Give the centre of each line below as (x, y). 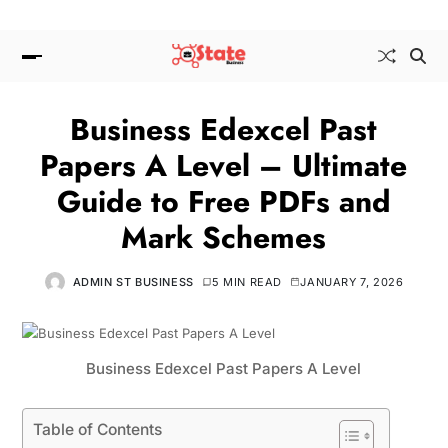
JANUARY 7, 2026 (352, 281)
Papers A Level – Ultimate (224, 165)
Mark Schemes (224, 237)
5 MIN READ (247, 281)
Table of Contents (97, 429)
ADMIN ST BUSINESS (133, 281)
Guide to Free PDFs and (223, 201)
